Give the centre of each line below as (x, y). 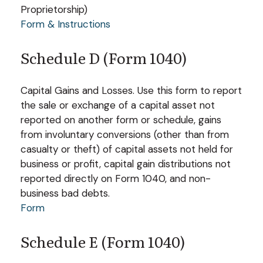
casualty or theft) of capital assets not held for (127, 149)
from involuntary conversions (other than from (125, 134)
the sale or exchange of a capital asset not (118, 105)
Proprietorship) (54, 9)
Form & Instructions (65, 24)
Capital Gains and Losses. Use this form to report (131, 90)
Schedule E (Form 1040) (103, 241)
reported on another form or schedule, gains (121, 119)
